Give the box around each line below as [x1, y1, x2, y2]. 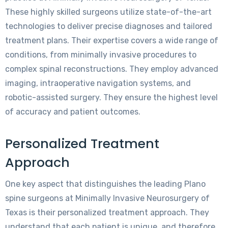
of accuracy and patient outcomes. [5, 107, 140, 117]
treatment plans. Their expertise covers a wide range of [5, 36, 218, 46]
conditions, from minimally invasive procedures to [5, 50, 196, 60]
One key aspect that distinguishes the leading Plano [5, 179, 206, 189]
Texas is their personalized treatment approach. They [5, 208, 209, 218]
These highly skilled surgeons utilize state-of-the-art [5, 7, 212, 17]
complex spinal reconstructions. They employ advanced [5, 64, 218, 74]
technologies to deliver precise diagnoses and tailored [5, 21, 212, 32]
